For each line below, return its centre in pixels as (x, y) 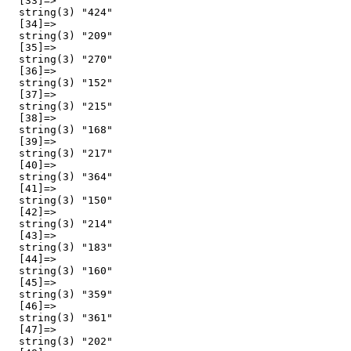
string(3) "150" (60, 200)
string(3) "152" (60, 82)
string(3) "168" (60, 129)
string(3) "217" (60, 153)
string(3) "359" (60, 294)
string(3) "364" (60, 176)
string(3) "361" (60, 317)
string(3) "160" (60, 270)
